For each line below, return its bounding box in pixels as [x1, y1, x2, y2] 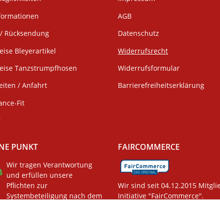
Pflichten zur [6, 181, 48, 191]
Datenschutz [118, 28, 159, 38]
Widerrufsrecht [118, 46, 168, 55]
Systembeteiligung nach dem [6, 191, 102, 201]
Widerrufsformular [118, 63, 180, 73]
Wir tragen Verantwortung [6, 160, 92, 170]
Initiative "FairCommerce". [118, 191, 204, 201]
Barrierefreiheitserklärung [118, 81, 204, 90]
